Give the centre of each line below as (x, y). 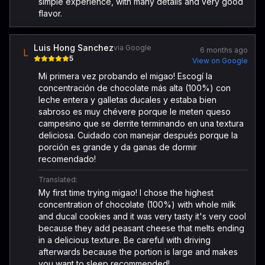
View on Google (220, 61)
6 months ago (224, 50)
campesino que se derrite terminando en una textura (141, 123)
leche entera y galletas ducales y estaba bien (127, 100)
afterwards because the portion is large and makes (138, 252)
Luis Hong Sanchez (74, 48)
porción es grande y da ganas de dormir (118, 147)
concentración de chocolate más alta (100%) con (135, 88)
